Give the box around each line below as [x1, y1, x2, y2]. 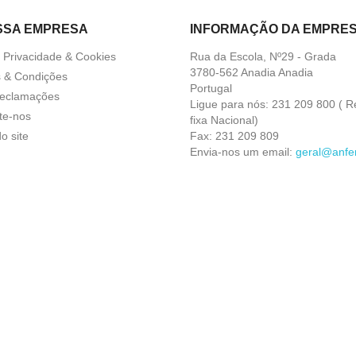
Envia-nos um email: [190, 145, 296, 159]
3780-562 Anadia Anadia [190, 66, 313, 79]
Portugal [190, 82, 232, 95]
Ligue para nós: [190, 98, 272, 111]
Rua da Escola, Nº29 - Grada [190, 50, 336, 64]
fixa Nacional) [190, 114, 258, 127]
